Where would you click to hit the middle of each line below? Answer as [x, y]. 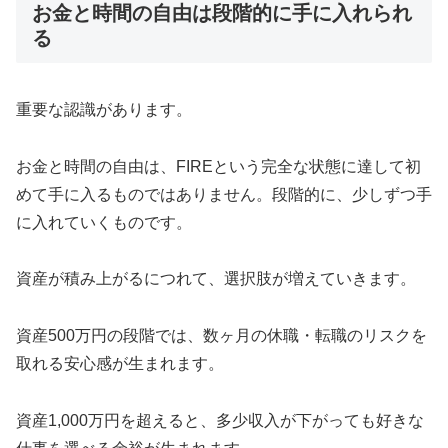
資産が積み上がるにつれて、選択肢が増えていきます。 [216, 279]
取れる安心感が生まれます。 [120, 364]
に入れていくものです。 [104, 222]
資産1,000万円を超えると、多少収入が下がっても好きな [220, 421]
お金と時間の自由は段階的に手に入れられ [222, 13]
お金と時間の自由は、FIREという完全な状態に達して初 [218, 166]
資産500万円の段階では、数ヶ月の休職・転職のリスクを [221, 336]
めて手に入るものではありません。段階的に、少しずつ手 [224, 194]
